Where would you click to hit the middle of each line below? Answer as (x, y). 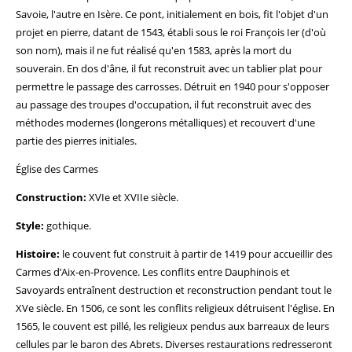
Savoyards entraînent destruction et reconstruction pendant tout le (174, 290)
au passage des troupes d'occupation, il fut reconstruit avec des (163, 104)
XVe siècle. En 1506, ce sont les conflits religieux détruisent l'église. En (175, 308)
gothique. (68, 225)
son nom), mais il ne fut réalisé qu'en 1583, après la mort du (154, 50)
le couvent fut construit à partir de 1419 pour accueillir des (196, 254)
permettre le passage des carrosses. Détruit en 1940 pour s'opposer (172, 86)
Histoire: (38, 254)
